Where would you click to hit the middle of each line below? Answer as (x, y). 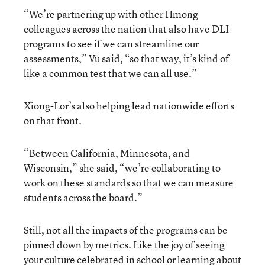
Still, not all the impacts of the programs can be (126, 230)
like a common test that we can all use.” (110, 73)
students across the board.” (83, 197)
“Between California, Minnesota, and (107, 153)
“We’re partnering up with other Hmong (111, 14)
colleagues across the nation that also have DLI (126, 28)
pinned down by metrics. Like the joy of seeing (124, 244)
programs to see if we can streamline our (111, 43)
